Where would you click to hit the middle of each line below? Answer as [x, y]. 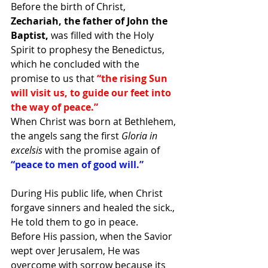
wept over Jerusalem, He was [77, 251]
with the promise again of [102, 150]
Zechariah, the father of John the [90, 21]
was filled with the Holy [102, 35]
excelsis [27, 150]
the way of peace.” [54, 107]
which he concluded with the [76, 64]
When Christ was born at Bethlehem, [95, 121]
